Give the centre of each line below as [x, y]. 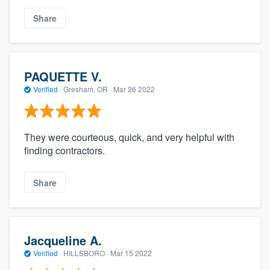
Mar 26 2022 [134, 89]
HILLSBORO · [86, 253]
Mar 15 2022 [131, 253]
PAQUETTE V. [63, 76]
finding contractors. [64, 151]
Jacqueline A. [63, 240]
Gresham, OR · [87, 89]
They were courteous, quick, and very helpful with [129, 137]
